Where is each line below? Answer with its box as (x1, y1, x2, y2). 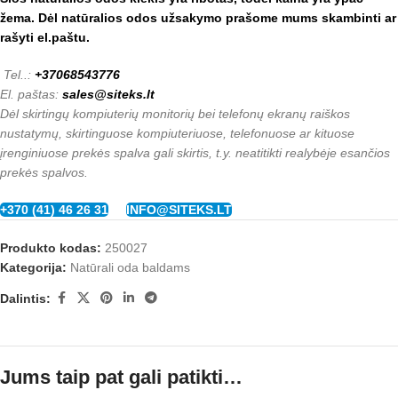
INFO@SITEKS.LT (126, 203, 232, 217)
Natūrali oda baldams (70, 260, 190, 275)
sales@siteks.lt (62, 87, 155, 101)
